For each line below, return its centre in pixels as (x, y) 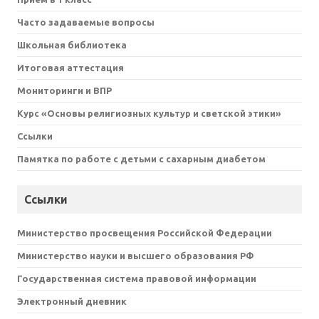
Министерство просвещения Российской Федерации (145, 232)
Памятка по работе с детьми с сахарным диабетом (141, 158)
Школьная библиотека (72, 45)
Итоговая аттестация (70, 67)
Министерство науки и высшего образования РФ (136, 255)
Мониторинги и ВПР (64, 90)
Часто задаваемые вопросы (86, 22)
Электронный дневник (72, 301)
